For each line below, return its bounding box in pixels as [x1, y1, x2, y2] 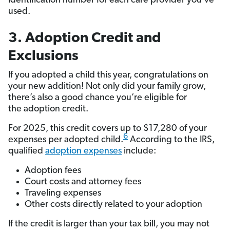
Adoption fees [25, 166, 81, 176]
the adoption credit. [8, 104, 88, 114]
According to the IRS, [128, 135, 215, 145]
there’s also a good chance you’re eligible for [8, 93, 187, 103]
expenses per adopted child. [8, 135, 123, 145]
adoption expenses [45, 146, 122, 157]
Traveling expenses [25, 188, 101, 199]
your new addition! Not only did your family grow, [8, 82, 206, 92]
